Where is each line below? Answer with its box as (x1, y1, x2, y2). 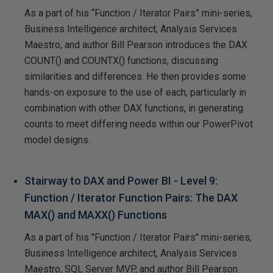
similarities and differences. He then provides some (24, 70, 246, 82)
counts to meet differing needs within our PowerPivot (24, 118, 253, 130)
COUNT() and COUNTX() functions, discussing (24, 54, 218, 66)
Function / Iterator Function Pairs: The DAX (24, 191, 238, 204)
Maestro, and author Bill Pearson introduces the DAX (24, 38, 247, 51)
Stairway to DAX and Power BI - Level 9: (24, 174, 218, 187)
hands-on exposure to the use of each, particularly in (24, 86, 246, 98)
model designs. (24, 133, 90, 146)
